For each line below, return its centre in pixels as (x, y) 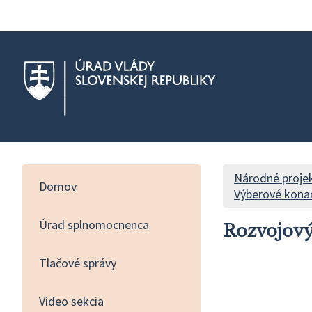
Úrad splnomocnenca (94, 224)
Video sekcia (71, 301)
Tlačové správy (78, 263)
